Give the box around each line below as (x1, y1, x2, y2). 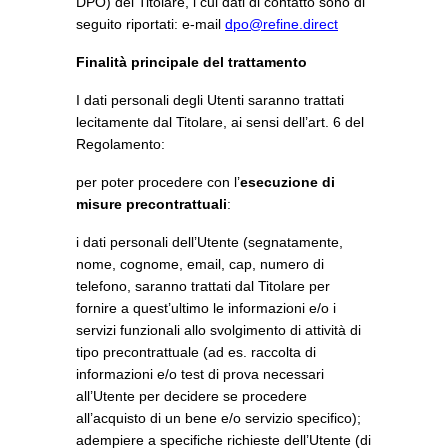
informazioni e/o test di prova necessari (76, 366, 324, 382)
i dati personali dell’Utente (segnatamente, (76, 234, 343, 250)
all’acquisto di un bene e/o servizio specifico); (76, 410, 361, 426)
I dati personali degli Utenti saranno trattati (76, 92, 344, 108)
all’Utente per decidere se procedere (76, 388, 307, 404)
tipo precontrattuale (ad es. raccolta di (76, 344, 316, 360)
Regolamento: (76, 136, 165, 152)
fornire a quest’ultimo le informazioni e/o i (76, 300, 336, 316)
